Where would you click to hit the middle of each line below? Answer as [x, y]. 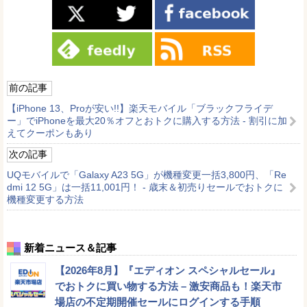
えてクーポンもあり [50, 133]
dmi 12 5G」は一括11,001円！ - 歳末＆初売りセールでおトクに [145, 187]
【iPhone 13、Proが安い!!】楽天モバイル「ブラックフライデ [140, 108]
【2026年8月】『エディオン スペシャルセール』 [168, 270]
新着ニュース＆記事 [70, 247]
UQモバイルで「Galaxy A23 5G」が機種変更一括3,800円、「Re [147, 174]
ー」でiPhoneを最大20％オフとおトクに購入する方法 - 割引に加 [147, 120]
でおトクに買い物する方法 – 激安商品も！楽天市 [168, 286]
